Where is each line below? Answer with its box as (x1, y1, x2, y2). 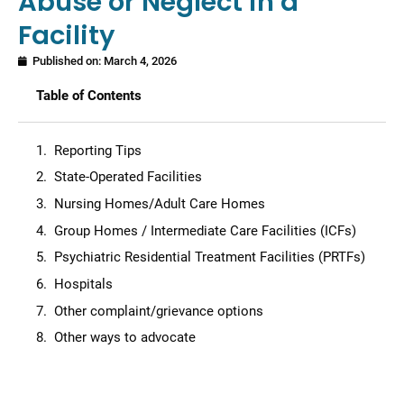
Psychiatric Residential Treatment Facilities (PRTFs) (54, 249, 365, 266)
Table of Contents (36, 87, 142, 104)
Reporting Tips (54, 142, 142, 159)
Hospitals (54, 275, 113, 292)
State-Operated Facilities (54, 169, 202, 186)
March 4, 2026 (104, 53, 177, 68)
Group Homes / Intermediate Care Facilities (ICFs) (54, 222, 356, 239)
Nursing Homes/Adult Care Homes (54, 196, 265, 213)
